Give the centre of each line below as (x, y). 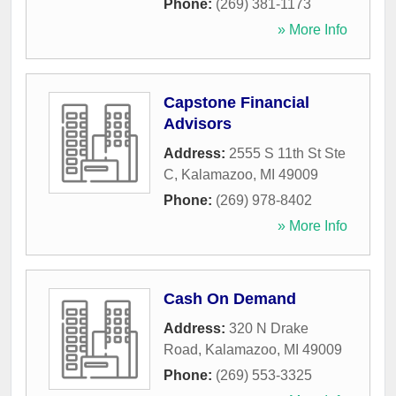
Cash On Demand (230, 299)
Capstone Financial (236, 103)
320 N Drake (269, 329)
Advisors (198, 124)
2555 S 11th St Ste (287, 154)
